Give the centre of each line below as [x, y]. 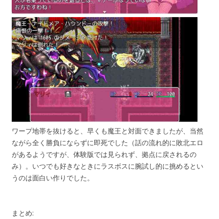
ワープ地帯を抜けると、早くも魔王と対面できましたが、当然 [108, 131]
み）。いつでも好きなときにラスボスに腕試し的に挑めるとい [108, 166]
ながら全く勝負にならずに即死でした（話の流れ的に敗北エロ [108, 142]
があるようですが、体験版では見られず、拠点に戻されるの [104, 154]
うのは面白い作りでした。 [53, 177]
